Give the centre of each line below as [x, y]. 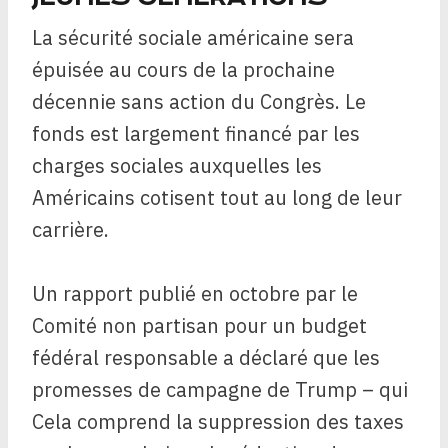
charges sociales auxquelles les [177, 166]
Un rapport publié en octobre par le [195, 294]
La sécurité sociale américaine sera [193, 38]
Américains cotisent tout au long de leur [217, 198]
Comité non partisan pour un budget [199, 326]
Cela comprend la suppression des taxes [218, 422]
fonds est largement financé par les [196, 134]
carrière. [70, 230]
